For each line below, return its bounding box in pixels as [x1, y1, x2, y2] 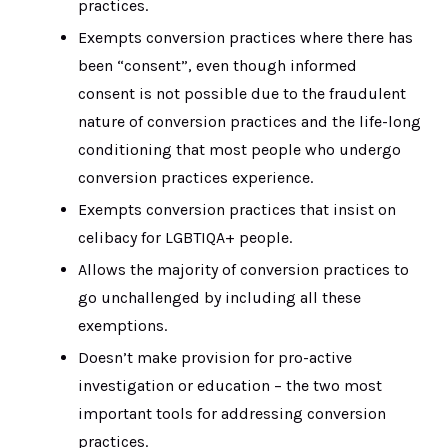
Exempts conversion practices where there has [77, 27, 413, 47]
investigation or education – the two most [77, 375, 382, 395]
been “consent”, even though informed [77, 55, 357, 75]
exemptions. [77, 315, 167, 335]
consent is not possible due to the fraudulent [77, 83, 406, 103]
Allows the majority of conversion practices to [77, 259, 409, 279]
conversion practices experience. [77, 167, 313, 187]
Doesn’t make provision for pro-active [77, 347, 352, 367]
